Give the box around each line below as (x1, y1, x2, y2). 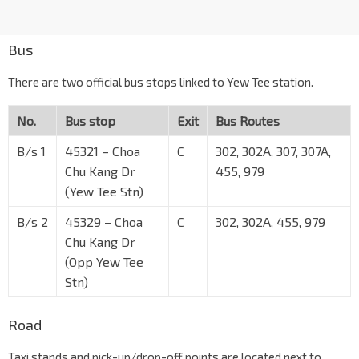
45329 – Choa (65, 214, 143, 230)
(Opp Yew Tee (65, 254, 143, 270)
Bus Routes (216, 113, 280, 129)
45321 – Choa (65, 143, 140, 159)
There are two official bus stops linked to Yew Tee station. (8, 75, 313, 90)
